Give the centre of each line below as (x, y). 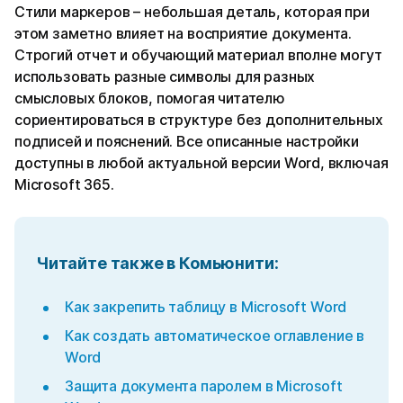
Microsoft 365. (64, 184)
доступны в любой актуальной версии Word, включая (201, 162)
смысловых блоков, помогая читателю (150, 98)
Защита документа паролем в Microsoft (204, 385)
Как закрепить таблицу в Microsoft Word (206, 306)
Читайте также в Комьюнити (155, 263)
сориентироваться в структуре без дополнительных (199, 119)
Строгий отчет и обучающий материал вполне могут (198, 54)
